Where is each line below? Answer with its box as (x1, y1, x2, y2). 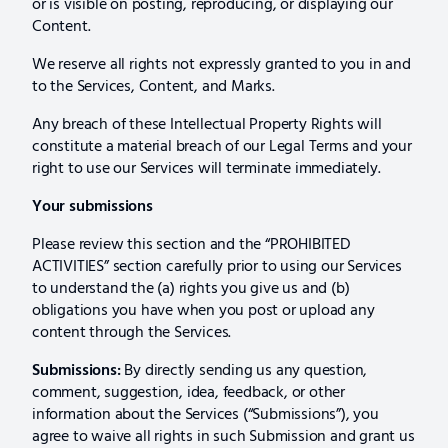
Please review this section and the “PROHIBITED (32, 232, 351, 259)
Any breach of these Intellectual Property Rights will (32, 112, 382, 139)
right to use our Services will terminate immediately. (32, 156, 381, 183)
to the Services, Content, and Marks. (32, 74, 275, 101)
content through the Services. (32, 320, 232, 347)
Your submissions (32, 194, 153, 221)
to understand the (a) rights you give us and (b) (32, 276, 350, 303)
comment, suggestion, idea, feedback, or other (32, 380, 345, 407)
